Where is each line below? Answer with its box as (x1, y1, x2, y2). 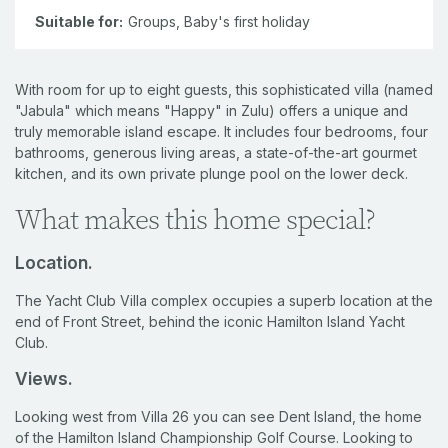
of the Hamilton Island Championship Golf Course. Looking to (15, 428, 413, 446)
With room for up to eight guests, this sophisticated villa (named (15, 80, 433, 98)
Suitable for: (35, 12, 123, 30)
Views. (15, 368, 73, 390)
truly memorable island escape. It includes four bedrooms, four (15, 122, 428, 140)
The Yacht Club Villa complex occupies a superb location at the (15, 291, 433, 309)
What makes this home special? (15, 201, 375, 238)
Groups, (128, 12, 180, 30)
